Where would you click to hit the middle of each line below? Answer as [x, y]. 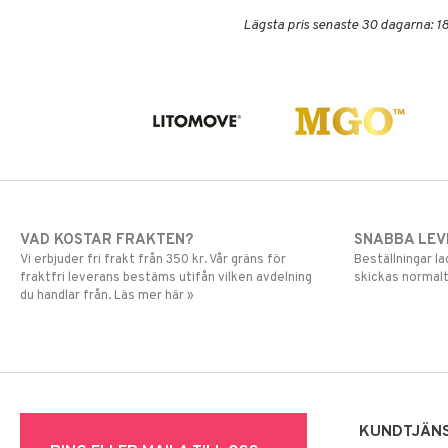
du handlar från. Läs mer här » [107, 295]
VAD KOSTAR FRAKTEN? [106, 240]
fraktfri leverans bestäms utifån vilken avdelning [166, 277]
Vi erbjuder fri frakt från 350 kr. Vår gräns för [153, 259]
